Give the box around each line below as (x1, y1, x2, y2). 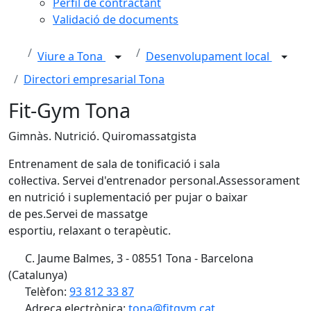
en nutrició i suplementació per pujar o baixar (8, 190, 248, 205)
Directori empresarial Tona (24, 72, 165, 87)
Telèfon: (22, 284, 69, 299)
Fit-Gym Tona (8, 96, 131, 124)
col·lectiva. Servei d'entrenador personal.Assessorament (8, 173, 300, 188)
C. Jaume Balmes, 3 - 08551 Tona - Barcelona (22, 251, 253, 266)
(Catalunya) (8, 267, 67, 283)
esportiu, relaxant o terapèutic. (8, 223, 171, 238)
